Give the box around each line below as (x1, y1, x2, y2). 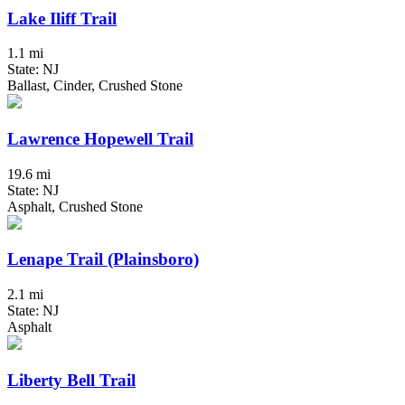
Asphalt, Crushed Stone (7, 198, 143, 214)
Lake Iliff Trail (7, 8, 117, 28)
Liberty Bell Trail (7, 370, 136, 390)
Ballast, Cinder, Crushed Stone (7, 78, 183, 94)
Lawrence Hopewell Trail (7, 129, 193, 149)
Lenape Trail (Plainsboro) (7, 250, 199, 269)
